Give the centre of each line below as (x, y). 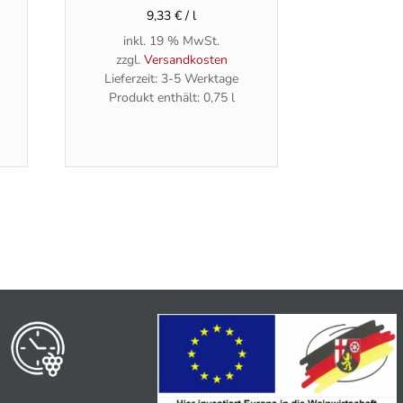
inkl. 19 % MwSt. (172, 40)
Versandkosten (185, 59)
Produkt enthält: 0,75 (170, 97)
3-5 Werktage (200, 78)
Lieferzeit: (133, 78)
